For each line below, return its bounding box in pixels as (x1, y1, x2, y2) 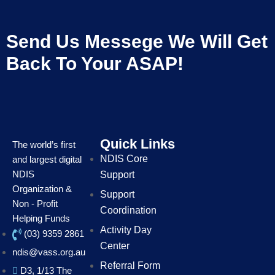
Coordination (99, 204, 157, 215)
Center (99, 240, 130, 251)
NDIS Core (99, 153, 148, 164)
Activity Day (99, 224, 152, 235)
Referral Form (99, 260, 160, 271)
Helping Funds (12, 212, 70, 223)
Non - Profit (12, 198, 58, 209)
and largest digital (12, 153, 82, 165)
